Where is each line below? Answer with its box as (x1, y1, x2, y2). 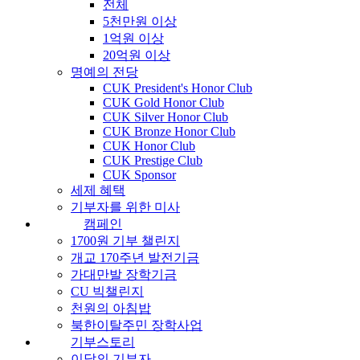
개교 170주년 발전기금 (71, 250, 199, 264)
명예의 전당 (71, 64, 138, 79)
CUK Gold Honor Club (103, 95, 224, 109)
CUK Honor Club (103, 138, 195, 153)
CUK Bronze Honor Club (103, 124, 235, 138)
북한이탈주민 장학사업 (71, 317, 202, 332)
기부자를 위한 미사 (71, 199, 180, 214)
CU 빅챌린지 (71, 284, 144, 298)
